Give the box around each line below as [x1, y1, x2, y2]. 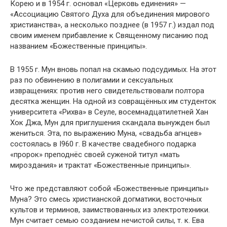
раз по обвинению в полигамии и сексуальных [10, 75, 173, 85]
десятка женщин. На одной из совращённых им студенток [10, 97, 216, 106]
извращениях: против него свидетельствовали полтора [10, 86, 204, 95]
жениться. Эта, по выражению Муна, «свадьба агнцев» [10, 129, 202, 138]
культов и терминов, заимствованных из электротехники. [10, 205, 210, 214]
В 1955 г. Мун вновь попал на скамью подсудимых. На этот [10, 65, 216, 74]
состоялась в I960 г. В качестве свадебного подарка [10, 139, 196, 148]
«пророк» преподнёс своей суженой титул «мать [10, 150, 180, 159]
